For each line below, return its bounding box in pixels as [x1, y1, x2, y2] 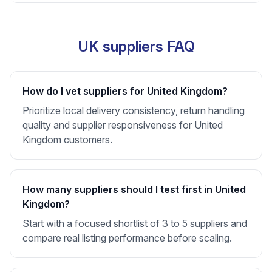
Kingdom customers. [22, 134, 112, 146]
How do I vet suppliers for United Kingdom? [22, 85, 228, 97]
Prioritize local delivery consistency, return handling [22, 104, 245, 117]
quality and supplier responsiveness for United [22, 119, 223, 131]
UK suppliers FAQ [77, 38, 195, 55]
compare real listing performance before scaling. [22, 232, 232, 244]
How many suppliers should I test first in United [22, 183, 246, 195]
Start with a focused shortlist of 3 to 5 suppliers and [22, 217, 247, 229]
